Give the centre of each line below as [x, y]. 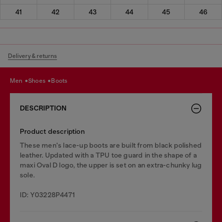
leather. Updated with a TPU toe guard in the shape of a [109, 155]
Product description [52, 131]
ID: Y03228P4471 [47, 194]
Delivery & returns [32, 56]
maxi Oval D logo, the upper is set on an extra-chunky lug [111, 165]
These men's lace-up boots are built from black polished [111, 145]
